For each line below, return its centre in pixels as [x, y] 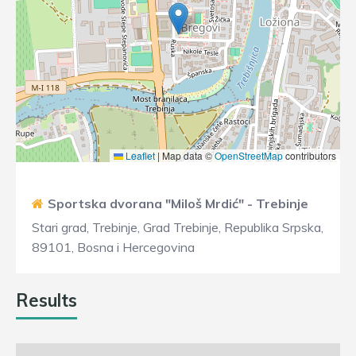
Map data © [187, 155]
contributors [310, 155]
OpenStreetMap [249, 155]
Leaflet [139, 155]
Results [46, 300]
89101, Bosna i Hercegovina [113, 247]
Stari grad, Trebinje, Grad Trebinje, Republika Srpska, [178, 227]
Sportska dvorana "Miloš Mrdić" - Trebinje [178, 203]
